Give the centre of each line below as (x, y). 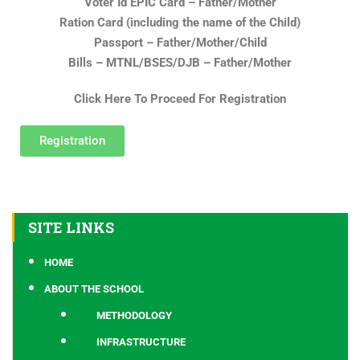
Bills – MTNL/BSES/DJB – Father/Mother (180, 63)
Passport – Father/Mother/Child (180, 43)
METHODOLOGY (134, 316)
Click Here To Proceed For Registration (180, 99)
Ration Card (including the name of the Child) (180, 23)
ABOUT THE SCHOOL (94, 289)
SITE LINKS (71, 228)
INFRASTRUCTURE (141, 342)
